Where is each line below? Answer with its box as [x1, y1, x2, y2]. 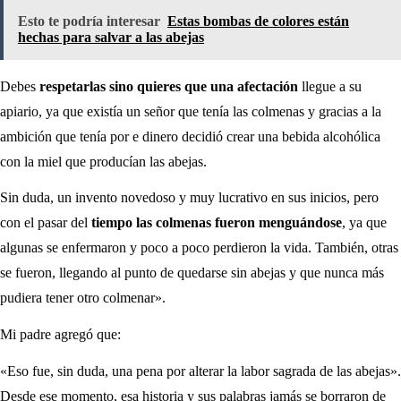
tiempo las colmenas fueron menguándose [88, 215, 342, 231]
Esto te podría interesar [18, 13, 160, 29]
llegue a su [302, 78, 362, 94]
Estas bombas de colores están [167, 13, 349, 29]
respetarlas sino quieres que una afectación [39, 78, 302, 94]
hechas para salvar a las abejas [18, 29, 204, 45]
